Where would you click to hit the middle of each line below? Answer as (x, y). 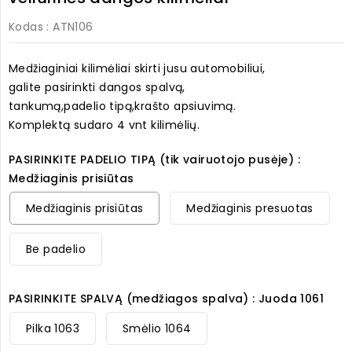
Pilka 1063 (53, 329)
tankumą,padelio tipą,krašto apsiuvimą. (123, 106)
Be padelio (56, 249)
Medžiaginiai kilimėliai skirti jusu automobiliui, (137, 69)
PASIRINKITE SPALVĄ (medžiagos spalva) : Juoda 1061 (166, 299)
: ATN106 (70, 27)
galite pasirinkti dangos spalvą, (97, 88)
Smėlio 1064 (157, 329)
